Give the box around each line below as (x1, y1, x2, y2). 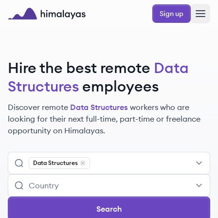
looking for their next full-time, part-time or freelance (8, 114, 200, 124)
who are (160, 102, 189, 112)
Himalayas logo (7, 20, 65, 30)
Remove (82, 166, 107, 173)
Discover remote (8, 102, 68, 112)
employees (82, 77, 159, 95)
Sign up (160, 9, 183, 18)
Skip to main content (7, 4, 74, 13)
